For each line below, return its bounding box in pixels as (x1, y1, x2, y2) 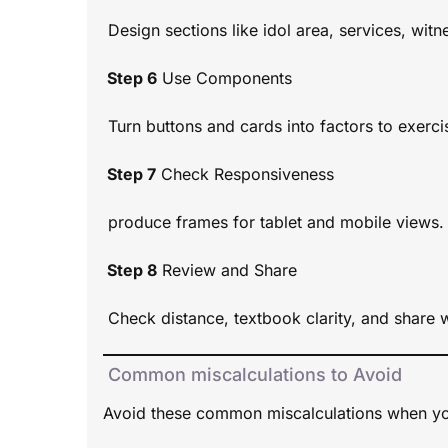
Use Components (157, 68, 292, 89)
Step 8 (103, 260, 157, 281)
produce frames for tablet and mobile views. (103, 212, 444, 233)
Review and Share (157, 260, 297, 281)
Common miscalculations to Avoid (103, 364, 402, 386)
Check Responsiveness (156, 164, 334, 185)
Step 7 (103, 164, 156, 185)
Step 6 (103, 68, 157, 89)
